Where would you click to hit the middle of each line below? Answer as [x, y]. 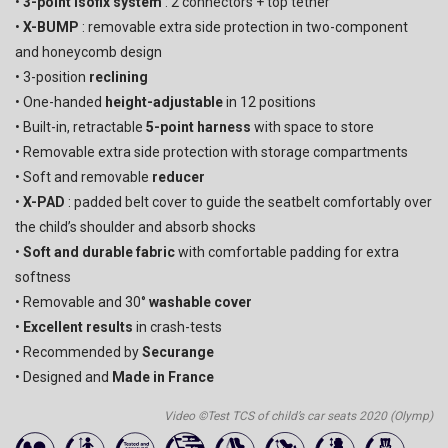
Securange [178, 352]
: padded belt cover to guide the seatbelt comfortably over [248, 202]
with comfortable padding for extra [287, 252]
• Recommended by [78, 352]
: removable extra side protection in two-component [243, 27]
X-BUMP [51, 27]
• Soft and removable [83, 177]
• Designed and [63, 377]
